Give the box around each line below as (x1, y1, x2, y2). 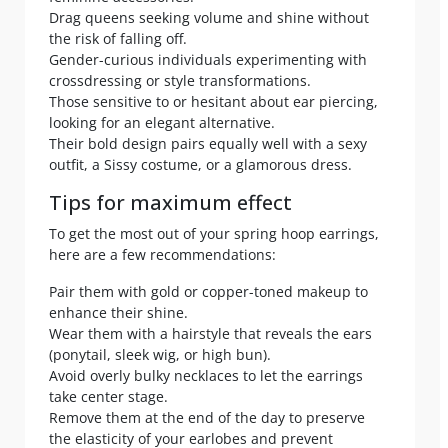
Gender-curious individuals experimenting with (49, 50, 367, 70)
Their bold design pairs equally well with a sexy (49, 134, 367, 154)
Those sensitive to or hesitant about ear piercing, (49, 92, 378, 112)
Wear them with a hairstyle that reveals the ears (49, 324, 372, 344)
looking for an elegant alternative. (49, 113, 275, 133)
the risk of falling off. (49, 29, 187, 49)
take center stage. (49, 387, 168, 407)
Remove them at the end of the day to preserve (49, 408, 365, 428)
